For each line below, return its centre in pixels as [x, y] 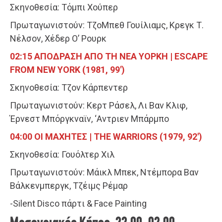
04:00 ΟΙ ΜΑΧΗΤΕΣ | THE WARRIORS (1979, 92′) [106, 137]
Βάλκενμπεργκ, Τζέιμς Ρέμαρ [69, 186]
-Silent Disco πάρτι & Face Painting [78, 204]
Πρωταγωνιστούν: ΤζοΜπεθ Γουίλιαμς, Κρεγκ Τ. [107, 25]
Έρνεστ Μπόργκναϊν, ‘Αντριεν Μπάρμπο [89, 119]
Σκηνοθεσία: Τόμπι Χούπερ [64, 7]
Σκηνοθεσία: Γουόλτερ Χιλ [62, 155]
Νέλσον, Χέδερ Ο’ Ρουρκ [58, 39]
